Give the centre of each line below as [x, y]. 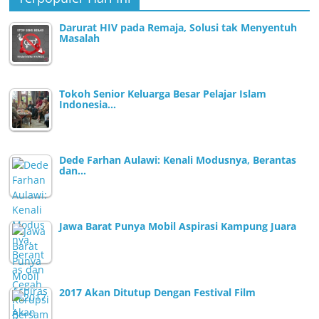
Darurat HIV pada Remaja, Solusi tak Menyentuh [178, 27]
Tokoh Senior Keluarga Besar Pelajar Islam [163, 93]
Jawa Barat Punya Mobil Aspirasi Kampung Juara [178, 226]
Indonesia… [88, 104]
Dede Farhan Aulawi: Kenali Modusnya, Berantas [178, 159]
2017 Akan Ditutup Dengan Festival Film [158, 292]
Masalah [80, 38]
